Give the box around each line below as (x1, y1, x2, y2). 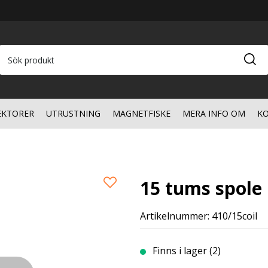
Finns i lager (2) (157, 244, 221, 257)
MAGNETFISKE (112, 108, 170, 119)
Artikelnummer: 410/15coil (140, 209, 257, 223)
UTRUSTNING (46, 108, 100, 119)
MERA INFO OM (182, 108, 245, 119)
